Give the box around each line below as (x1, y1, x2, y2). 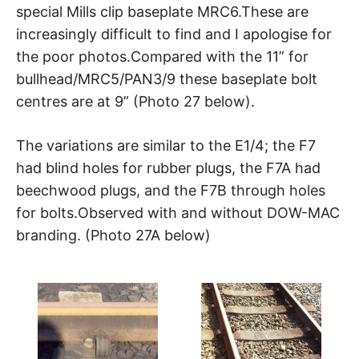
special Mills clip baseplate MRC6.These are (16, 2, 309, 20)
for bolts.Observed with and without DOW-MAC (16, 204, 340, 221)
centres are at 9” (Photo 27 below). (16, 92, 255, 110)
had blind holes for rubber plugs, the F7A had (16, 159, 321, 176)
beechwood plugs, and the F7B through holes (16, 181, 325, 199)
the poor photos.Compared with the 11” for (16, 47, 309, 65)
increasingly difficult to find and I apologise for (16, 25, 332, 42)
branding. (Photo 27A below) (16, 226, 211, 244)
